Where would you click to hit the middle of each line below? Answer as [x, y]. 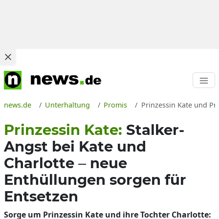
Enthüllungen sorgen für [95, 180]
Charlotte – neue [66, 163]
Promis [116, 105]
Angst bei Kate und [75, 146]
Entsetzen [41, 196]
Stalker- [155, 130]
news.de [18, 105]
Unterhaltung [68, 105]
